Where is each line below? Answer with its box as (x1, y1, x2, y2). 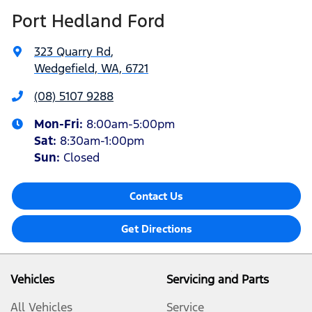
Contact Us (130, 189, 183, 203)
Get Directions (120, 222, 192, 236)
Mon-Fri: (34, 116, 86, 132)
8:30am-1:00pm (60, 133, 144, 149)
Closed (63, 150, 100, 166)
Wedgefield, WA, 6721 (34, 61, 148, 77)
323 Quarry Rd (34, 44, 111, 60)
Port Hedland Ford (12, 10, 165, 33)
